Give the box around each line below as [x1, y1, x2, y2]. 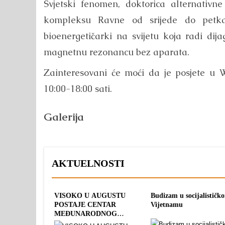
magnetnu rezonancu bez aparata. [44, 46, 189, 58]
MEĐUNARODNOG [54, 209, 118, 218]
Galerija [44, 109, 84, 124]
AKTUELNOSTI [52, 158, 125, 169]
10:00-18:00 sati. [44, 82, 112, 94]
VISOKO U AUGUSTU [54, 191, 126, 200]
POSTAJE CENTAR [54, 200, 117, 209]
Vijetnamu [151, 200, 183, 209]
